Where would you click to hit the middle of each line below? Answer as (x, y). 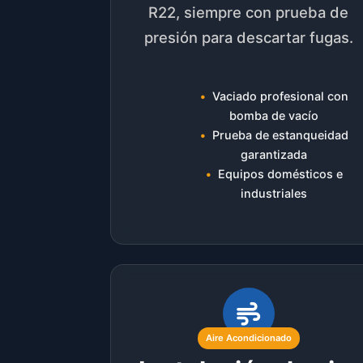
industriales (274, 194)
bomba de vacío (274, 116)
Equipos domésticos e (280, 174)
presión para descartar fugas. (248, 37)
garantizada (274, 155)
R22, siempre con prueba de (249, 12)
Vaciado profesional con (280, 96)
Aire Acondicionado (248, 337)
